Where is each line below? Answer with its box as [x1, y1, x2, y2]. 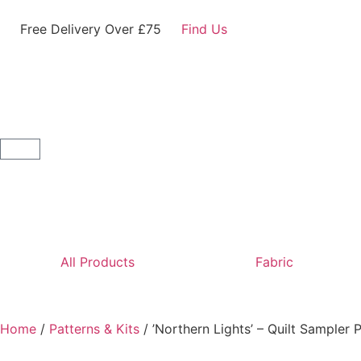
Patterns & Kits [49, 321, 139, 337]
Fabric [255, 254, 293, 270]
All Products [60, 254, 135, 270]
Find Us [181, 21, 227, 37]
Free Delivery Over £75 [20, 21, 161, 37]
